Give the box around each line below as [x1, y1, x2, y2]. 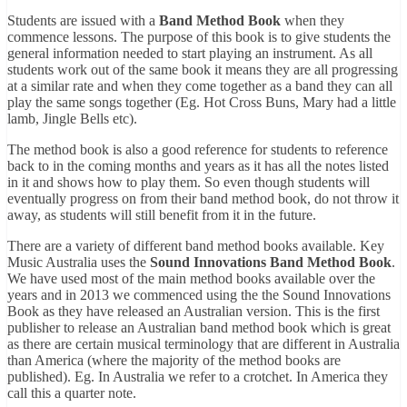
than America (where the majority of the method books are [7, 352, 341, 368]
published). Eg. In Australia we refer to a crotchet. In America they [7, 368, 388, 384]
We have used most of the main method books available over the [7, 270, 375, 286]
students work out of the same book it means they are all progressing [7, 61, 398, 77]
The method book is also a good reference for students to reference [7, 141, 388, 157]
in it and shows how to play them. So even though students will [7, 174, 370, 190]
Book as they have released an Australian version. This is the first [7, 303, 380, 319]
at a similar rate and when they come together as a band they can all [7, 77, 392, 94]
